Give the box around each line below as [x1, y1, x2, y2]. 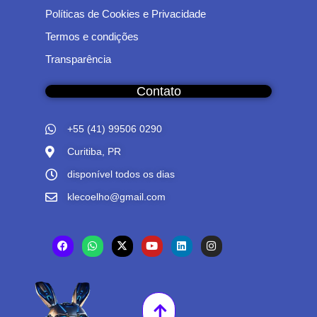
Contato [136, 83, 181, 98]
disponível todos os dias [67, 168, 175, 180]
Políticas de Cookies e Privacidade [45, 7, 206, 20]
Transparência [45, 52, 111, 65]
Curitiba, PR [67, 146, 121, 158]
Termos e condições [45, 30, 139, 42]
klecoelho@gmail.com [67, 191, 166, 203]
